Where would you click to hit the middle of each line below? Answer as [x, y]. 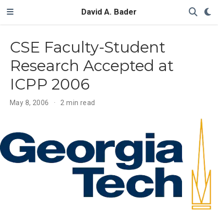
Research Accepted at [92, 65]
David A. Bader [109, 12]
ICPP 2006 [50, 84]
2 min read [78, 102]
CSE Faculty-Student [88, 47]
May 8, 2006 [30, 102]
